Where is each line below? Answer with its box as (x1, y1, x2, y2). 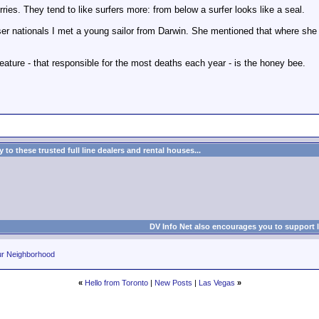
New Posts (154, 278, 192, 287)
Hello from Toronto (84, 278, 148, 287)
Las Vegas (198, 278, 235, 287)
